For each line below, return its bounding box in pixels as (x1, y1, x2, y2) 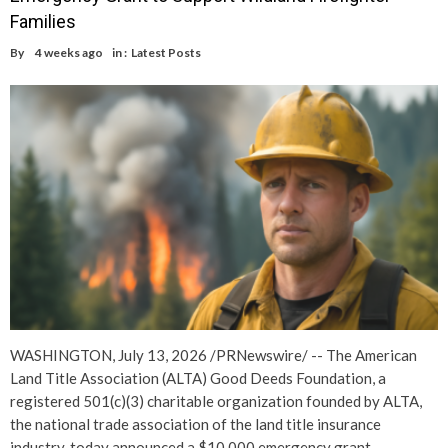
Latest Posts (131, 44, 201, 60)
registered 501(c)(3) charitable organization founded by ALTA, (10, 391, 422, 410)
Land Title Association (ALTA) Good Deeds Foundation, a (10, 368, 386, 387)
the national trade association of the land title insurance (10, 414, 381, 433)
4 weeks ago (35, 44, 103, 60)
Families (10, 10, 76, 32)
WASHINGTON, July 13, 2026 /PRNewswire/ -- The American (10, 345, 417, 364)
